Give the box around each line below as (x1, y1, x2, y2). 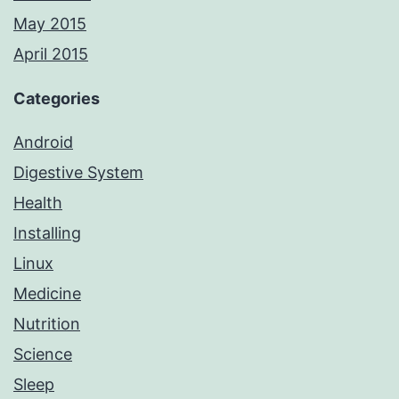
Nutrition (13, 314, 80, 334)
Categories (13, 89, 100, 109)
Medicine (13, 284, 81, 304)
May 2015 (13, 14, 86, 34)
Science (13, 345, 72, 364)
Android (13, 133, 73, 152)
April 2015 (13, 45, 88, 64)
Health (13, 193, 62, 213)
